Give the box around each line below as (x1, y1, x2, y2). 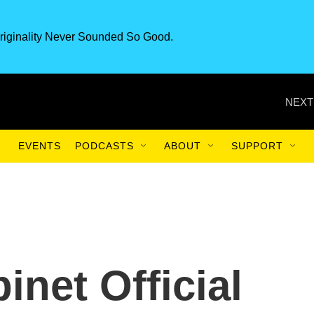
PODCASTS (75, 140, 134, 151)
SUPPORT (231, 140, 283, 151)
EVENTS (18, 140, 61, 151)
